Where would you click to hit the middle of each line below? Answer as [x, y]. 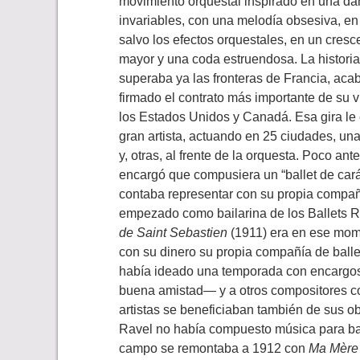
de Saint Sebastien [173, 233]
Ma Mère [333, 349]
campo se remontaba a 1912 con [214, 349]
